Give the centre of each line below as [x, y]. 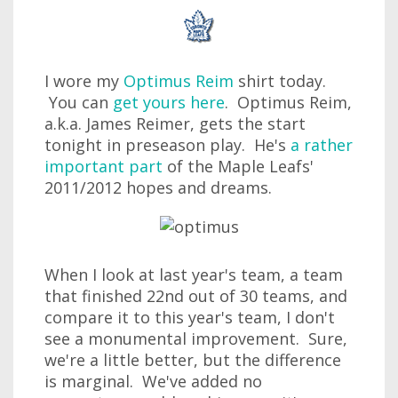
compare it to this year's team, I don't [190, 317]
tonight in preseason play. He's [167, 145]
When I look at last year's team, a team [194, 275]
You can [79, 102]
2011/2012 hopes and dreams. [158, 187]
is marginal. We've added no [153, 381]
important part [103, 166]
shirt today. [280, 81]
